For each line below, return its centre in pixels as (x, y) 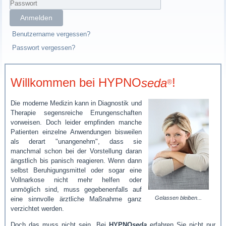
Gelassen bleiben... (179, 197)
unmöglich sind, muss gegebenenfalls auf (76, 189)
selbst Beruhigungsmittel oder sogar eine (76, 170)
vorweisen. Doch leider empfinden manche (76, 122)
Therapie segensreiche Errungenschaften (76, 112)
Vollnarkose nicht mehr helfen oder (76, 180)
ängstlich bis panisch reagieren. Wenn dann (76, 160)
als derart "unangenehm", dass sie (76, 141)
